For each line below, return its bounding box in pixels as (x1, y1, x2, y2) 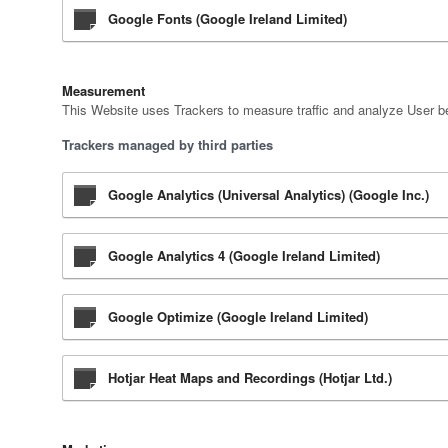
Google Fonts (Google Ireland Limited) (108, 9, 347, 29)
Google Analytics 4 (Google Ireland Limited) (108, 246, 380, 266)
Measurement (62, 81, 145, 101)
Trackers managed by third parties (62, 135, 273, 155)
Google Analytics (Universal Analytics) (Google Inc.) (108, 185, 429, 205)
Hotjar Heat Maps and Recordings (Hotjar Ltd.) (108, 368, 392, 388)
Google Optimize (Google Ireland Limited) (108, 307, 368, 327)
